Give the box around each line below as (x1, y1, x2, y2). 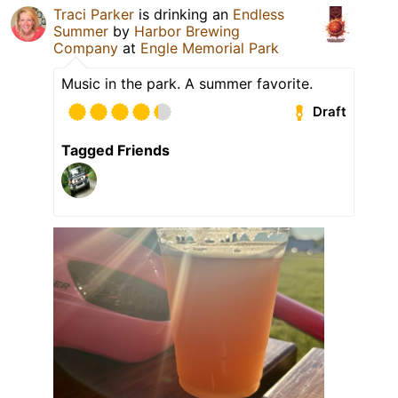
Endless (233, 4, 284, 23)
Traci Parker (53, 4, 134, 23)
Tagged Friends (61, 140, 170, 159)
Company (53, 38, 118, 57)
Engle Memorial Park (140, 38, 279, 57)
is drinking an (134, 4, 233, 23)
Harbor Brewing (134, 21, 240, 40)
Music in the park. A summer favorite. (61, 74, 313, 92)
